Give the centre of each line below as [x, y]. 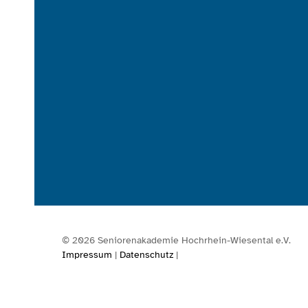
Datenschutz [146, 255]
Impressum [87, 255]
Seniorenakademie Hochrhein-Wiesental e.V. [193, 241]
